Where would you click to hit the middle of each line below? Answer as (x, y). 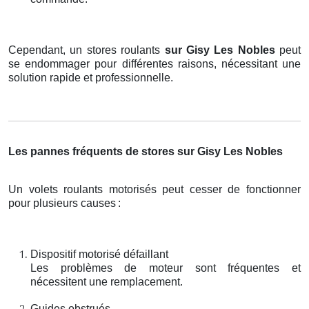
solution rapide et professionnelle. (91, 77)
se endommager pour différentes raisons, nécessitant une (154, 63)
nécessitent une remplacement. (107, 281)
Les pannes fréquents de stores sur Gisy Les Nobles (146, 151)
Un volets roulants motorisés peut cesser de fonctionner (154, 189)
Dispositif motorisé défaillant (99, 254)
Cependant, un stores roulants (87, 50)
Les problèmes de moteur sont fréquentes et (166, 268)
